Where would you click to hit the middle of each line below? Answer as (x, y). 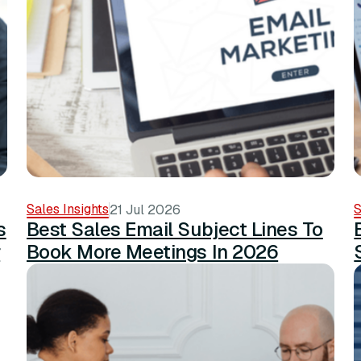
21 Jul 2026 (145, 210)
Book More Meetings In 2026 (152, 252)
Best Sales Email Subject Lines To (174, 230)
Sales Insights (67, 210)
